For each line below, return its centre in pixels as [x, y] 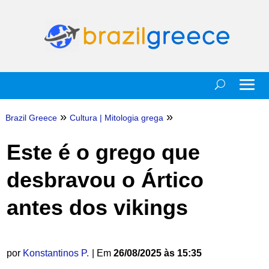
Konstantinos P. [56, 253]
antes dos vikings [97, 207]
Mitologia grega [134, 118]
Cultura [83, 118]
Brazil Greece [31, 118]
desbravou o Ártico [105, 180]
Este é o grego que [103, 152]
